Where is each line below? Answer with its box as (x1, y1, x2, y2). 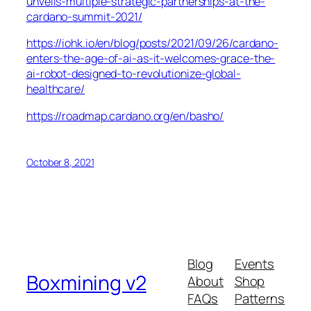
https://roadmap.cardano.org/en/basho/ (26, 108, 224, 124)
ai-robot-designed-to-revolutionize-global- (26, 66, 241, 82)
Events (234, 255, 275, 274)
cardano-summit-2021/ (26, 9, 142, 25)
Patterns (234, 289, 285, 308)
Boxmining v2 (26, 269, 146, 296)
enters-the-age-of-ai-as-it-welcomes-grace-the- (26, 51, 276, 67)
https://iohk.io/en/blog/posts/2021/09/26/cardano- (26, 35, 279, 51)
